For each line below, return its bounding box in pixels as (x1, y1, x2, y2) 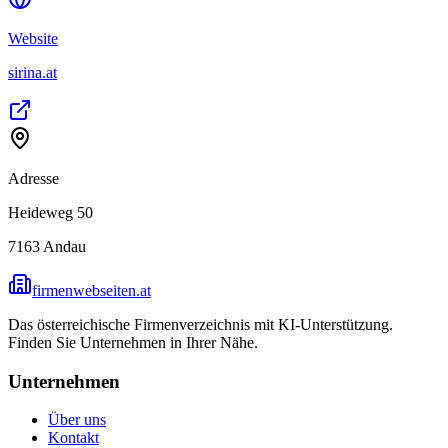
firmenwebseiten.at (32, 281, 151, 299)
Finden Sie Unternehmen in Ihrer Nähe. (8, 333, 258, 351)
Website (8, 29, 58, 47)
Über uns (48, 411, 106, 429)
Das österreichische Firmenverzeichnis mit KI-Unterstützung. (8, 315, 393, 333)
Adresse (8, 169, 59, 187)
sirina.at (8, 63, 57, 81)
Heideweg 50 (8, 203, 93, 221)
